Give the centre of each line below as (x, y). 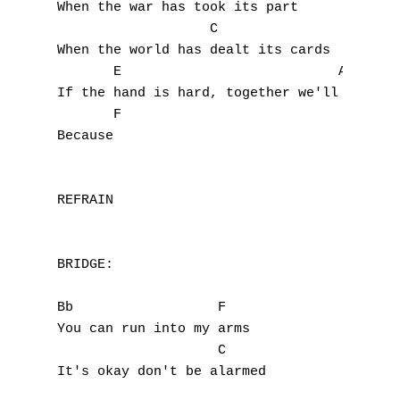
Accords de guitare (301, 374)
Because (85, 136)
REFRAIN (85, 200)
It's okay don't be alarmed (162, 372)
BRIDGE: (85, 265)
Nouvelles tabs (287, 309)
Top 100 (261, 342)
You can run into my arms (154, 329)
